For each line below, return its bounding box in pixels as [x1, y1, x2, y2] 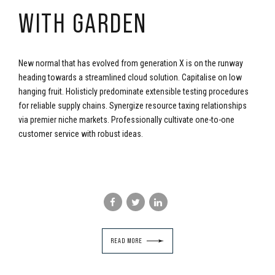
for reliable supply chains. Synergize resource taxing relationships [18, 101, 247, 110]
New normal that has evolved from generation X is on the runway [18, 58, 243, 68]
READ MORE [110, 236, 142, 246]
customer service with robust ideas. [18, 129, 143, 139]
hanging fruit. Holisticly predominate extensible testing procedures [18, 87, 249, 96]
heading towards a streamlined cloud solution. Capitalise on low [18, 72, 242, 82]
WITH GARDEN [18, 7, 147, 38]
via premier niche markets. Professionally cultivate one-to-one [18, 115, 234, 125]
